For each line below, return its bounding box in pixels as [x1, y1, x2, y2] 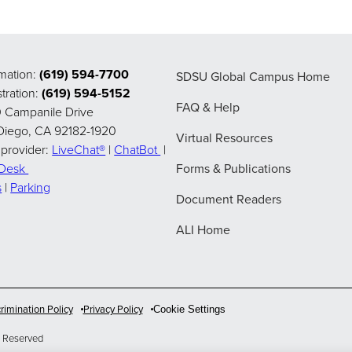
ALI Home [176, 221, 230, 240]
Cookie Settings [152, 303, 225, 316]
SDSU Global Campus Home [176, 68, 330, 86]
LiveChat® [52, 141, 106, 159]
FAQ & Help [176, 98, 240, 117]
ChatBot [114, 141, 161, 159]
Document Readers [176, 190, 281, 209]
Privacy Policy [82, 302, 143, 317]
